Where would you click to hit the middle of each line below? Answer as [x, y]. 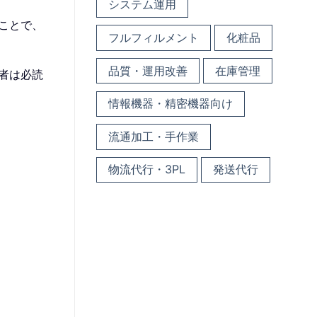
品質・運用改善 [148, 70]
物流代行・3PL [146, 169]
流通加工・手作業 [153, 136]
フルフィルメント [153, 38]
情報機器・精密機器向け [170, 104]
